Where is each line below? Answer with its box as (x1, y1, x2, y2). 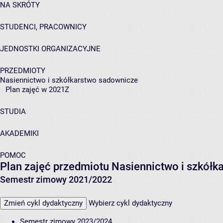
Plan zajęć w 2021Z (5, 85, 69, 94)
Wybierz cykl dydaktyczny (89, 199, 172, 208)
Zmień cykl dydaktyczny (4, 199, 83, 208)
